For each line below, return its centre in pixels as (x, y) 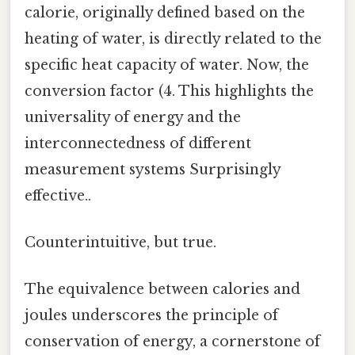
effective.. (58, 195)
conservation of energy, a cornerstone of (172, 342)
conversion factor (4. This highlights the (169, 91)
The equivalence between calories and (162, 290)
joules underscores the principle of (151, 316)
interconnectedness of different (138, 143)
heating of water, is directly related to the (173, 38)
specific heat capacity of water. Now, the (167, 65)
